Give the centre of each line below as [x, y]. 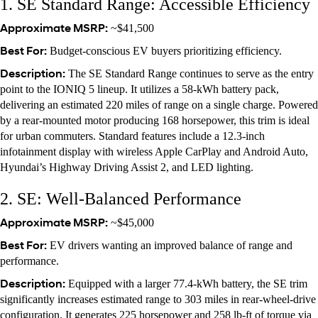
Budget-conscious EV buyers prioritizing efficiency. [164, 50]
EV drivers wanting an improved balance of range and [170, 245]
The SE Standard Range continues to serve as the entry [190, 73]
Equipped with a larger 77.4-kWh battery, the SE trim [186, 283]
